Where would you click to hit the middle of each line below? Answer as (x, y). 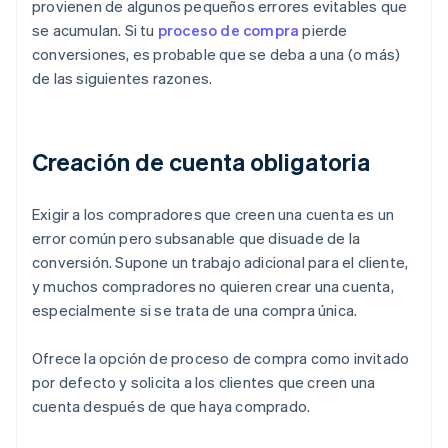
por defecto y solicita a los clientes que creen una (204, 382)
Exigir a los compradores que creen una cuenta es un (213, 214)
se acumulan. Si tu (95, 30)
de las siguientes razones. (122, 78)
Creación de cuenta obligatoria (201, 162)
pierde (323, 30)
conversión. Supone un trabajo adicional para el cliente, (220, 262)
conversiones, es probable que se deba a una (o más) (216, 54)
